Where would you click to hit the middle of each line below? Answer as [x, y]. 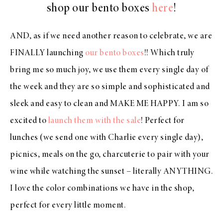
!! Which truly [169, 54]
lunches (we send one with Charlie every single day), [107, 138]
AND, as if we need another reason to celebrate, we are [111, 37]
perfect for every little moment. [68, 206]
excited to [29, 121]
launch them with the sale [94, 121]
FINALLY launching [48, 54]
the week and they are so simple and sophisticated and [110, 87]
